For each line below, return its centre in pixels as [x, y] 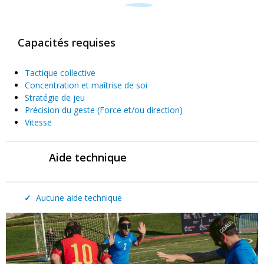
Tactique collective [60, 72]
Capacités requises [67, 42]
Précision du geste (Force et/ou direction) [104, 110]
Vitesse [38, 122]
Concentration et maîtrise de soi [86, 85]
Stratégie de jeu [55, 97]
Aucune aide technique [77, 197]
